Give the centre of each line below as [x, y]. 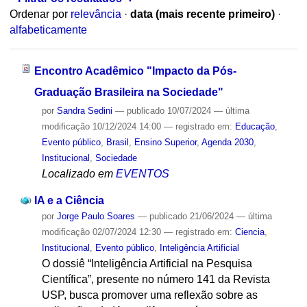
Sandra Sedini [84, 110]
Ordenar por [38, 14]
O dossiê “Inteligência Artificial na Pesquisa [147, 263]
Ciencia [249, 232]
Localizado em [77, 173]
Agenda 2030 [227, 142]
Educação [255, 126]
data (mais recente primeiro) [202, 14]
